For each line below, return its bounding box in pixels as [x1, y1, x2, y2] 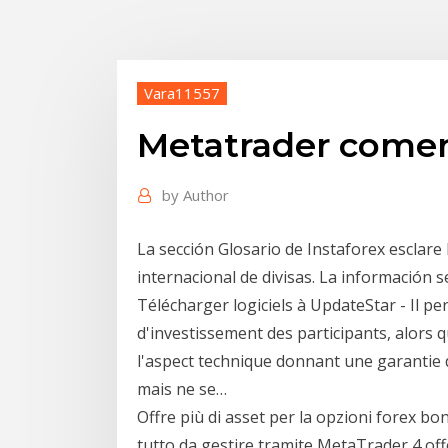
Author [183, 185, 229, 206]
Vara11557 [144, 82, 220, 103]
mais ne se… [137, 377, 227, 400]
